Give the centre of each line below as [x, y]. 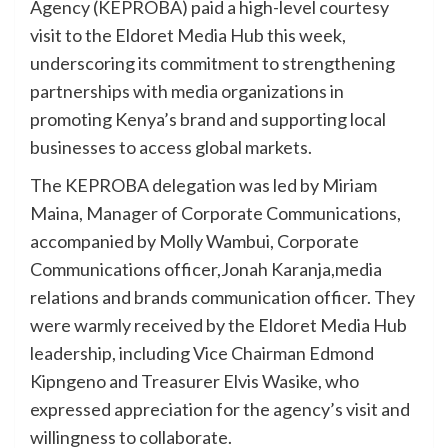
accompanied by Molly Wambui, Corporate [194, 241]
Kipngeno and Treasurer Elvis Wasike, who [194, 381]
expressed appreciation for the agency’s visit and [220, 409]
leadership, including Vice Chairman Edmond [202, 353]
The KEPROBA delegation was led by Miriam [203, 185]
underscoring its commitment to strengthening [212, 63]
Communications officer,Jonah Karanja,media [206, 269]
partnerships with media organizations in [187, 91]
